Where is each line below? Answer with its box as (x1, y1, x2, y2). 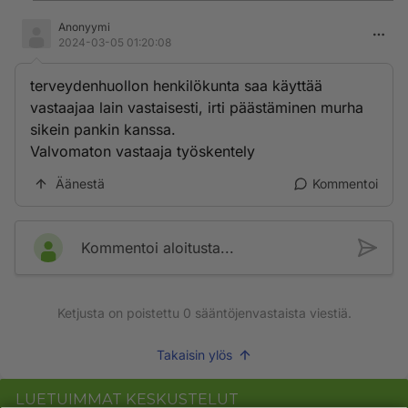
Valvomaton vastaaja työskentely (30, 142, 255, 160)
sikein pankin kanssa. (30, 120, 176, 138)
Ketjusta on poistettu (56, 305, 183, 321)
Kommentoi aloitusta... (81, 239, 234, 257)
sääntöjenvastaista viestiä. (190, 305, 352, 321)
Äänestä (56, 176, 105, 191)
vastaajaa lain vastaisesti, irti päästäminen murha (30, 98, 363, 117)
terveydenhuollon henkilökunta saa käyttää (30, 76, 322, 95)
